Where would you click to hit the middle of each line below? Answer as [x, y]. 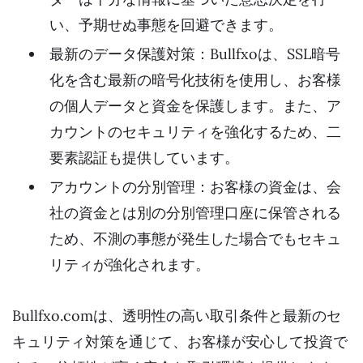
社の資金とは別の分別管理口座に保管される [195, 212]
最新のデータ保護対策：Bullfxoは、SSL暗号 [195, 53]
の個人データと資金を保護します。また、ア [195, 105]
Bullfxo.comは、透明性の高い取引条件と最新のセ [177, 315]
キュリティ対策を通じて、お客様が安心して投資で [180, 341]
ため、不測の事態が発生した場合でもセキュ [195, 238]
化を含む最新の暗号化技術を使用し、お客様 [195, 79]
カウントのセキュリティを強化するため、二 [195, 131]
